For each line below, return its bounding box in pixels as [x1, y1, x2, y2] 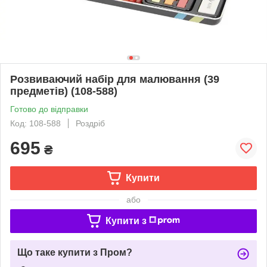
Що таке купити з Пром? [17, 247, 132, 257]
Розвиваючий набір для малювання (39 [10, 73, 219, 85]
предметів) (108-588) [10, 85, 117, 97]
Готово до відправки [10, 104, 88, 114]
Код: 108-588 [10, 118, 61, 128]
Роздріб [76, 118, 105, 128]
